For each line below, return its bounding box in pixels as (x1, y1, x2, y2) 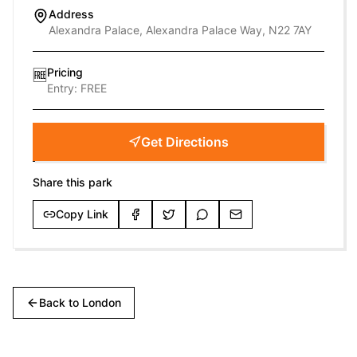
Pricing (47, 65, 83, 79)
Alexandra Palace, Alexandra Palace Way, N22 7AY (49, 23, 312, 37)
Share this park (33, 175, 112, 189)
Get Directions (141, 134, 229, 150)
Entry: (47, 81, 80, 95)
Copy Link (56, 207, 108, 221)
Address (49, 7, 94, 21)
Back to (39, 296, 82, 309)
